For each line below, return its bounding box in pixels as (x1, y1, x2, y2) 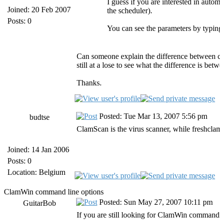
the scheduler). (107, 6, 152, 15)
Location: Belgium (7, 168, 65, 176)
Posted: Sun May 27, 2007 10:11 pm (97, 198, 213, 206)
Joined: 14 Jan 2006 (7, 145, 69, 154)
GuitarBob (23, 199, 56, 207)
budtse (29, 113, 50, 121)
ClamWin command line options (4, 188, 104, 196)
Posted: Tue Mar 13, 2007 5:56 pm (97, 112, 207, 120)
